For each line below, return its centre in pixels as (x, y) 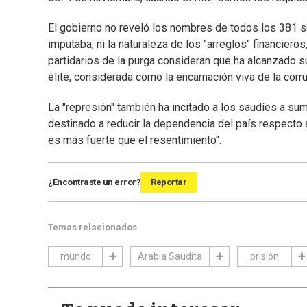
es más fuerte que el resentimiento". (135, 140)
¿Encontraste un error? (94, 182)
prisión (265, 257)
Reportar (169, 182)
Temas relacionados (93, 228)
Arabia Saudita (170, 257)
